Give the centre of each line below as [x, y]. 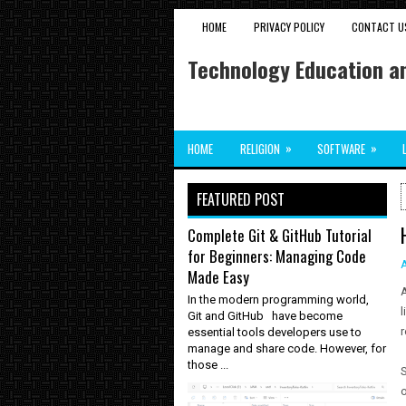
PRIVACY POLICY [290, 27]
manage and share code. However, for [287, 348]
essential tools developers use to [275, 332]
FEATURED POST [241, 199]
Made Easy [218, 277]
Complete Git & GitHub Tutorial [280, 235]
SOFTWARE [341, 149]
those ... [208, 365]
